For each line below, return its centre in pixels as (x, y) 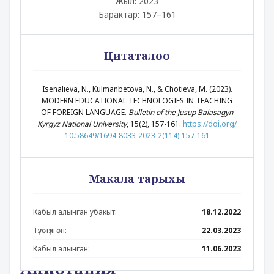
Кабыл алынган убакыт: (75, 212)
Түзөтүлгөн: (50, 230)
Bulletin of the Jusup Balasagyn (181, 112)
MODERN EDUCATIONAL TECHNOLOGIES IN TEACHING (137, 101)
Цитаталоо (137, 56)
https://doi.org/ (210, 124)
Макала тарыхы (137, 179)
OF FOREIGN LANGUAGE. (85, 112)
